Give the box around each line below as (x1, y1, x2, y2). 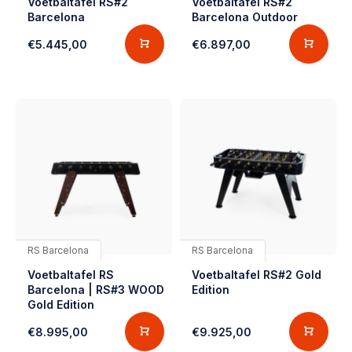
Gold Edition (27, 298, 94, 311)
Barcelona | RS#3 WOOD (27, 283, 164, 296)
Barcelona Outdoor (192, 10, 298, 24)
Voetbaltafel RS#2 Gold (192, 268, 321, 281)
